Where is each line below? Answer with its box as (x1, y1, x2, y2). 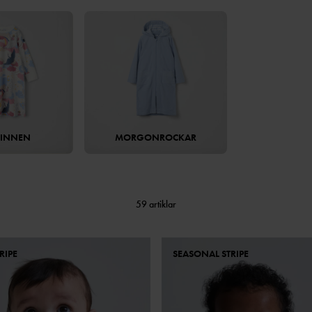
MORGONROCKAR (115, 131, 197, 144)
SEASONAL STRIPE (172, 247, 249, 260)
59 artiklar (135, 198, 176, 211)
